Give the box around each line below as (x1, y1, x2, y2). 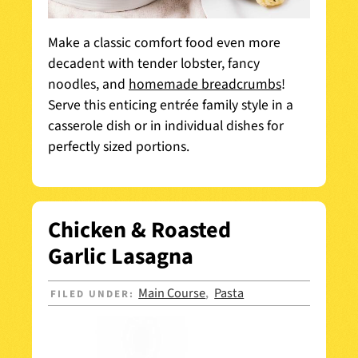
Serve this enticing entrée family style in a (48, 94, 293, 115)
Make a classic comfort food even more (48, 32, 280, 53)
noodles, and (48, 74, 129, 94)
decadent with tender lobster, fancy (48, 53, 260, 74)
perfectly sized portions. (48, 136, 193, 157)
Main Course (138, 284, 206, 304)
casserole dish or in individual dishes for (48, 115, 284, 136)
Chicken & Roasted (48, 213, 231, 246)
